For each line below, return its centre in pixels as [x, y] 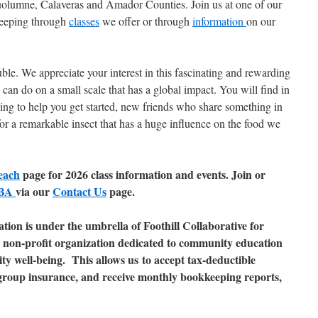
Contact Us [79, 191]
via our [34, 191]
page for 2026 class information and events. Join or [143, 174]
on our [261, 21]
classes [84, 21]
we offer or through [146, 21]
